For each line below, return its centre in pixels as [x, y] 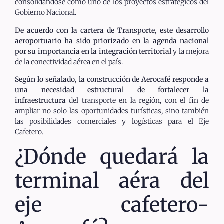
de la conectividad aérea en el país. [69, 62]
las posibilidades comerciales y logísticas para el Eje [112, 122]
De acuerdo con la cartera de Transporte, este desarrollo [112, 30]
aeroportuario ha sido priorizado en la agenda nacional [112, 41]
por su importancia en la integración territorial [93, 51]
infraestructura [40, 101]
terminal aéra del [112, 181]
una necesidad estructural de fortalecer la [112, 90]
